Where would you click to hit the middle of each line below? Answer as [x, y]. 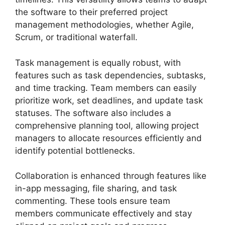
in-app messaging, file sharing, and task [96, 189]
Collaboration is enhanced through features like [111, 176]
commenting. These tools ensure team [93, 201]
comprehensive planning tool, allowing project [107, 125]
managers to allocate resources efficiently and [108, 138]
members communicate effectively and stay [103, 214]
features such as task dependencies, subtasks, [110, 75]
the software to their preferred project [91, 12]
